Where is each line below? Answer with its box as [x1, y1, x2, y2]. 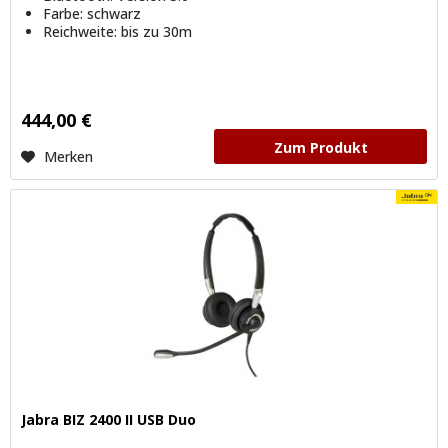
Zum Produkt [273, 138, 368, 158]
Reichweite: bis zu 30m [43, 22, 193, 42]
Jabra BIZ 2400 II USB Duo [21, 409, 197, 429]
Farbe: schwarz [43, 4, 142, 24]
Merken [44, 147, 94, 167]
